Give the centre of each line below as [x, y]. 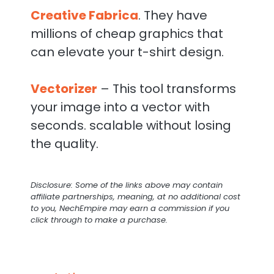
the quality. [65, 144]
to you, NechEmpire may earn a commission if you [130, 209]
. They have [173, 16]
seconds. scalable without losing [131, 126]
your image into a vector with [120, 107]
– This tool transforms [167, 89]
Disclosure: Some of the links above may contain [127, 185]
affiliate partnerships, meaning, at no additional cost [135, 197]
